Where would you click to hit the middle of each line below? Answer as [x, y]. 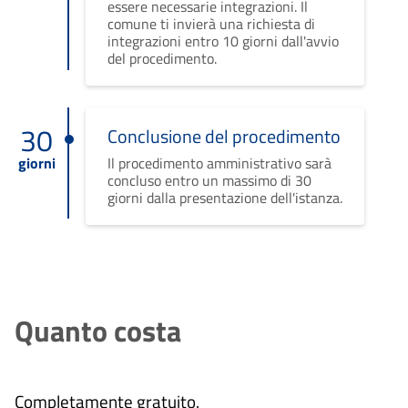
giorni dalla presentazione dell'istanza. [224, 197]
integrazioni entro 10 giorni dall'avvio [223, 41]
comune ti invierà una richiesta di [211, 23]
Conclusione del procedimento [224, 136]
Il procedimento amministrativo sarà [219, 163]
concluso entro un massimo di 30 [209, 180]
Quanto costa [98, 330]
